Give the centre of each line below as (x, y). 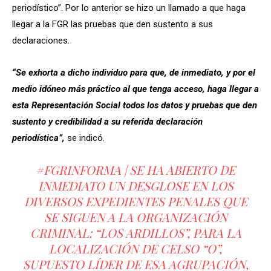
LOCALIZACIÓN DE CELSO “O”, (135, 249)
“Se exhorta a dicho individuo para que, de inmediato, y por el (134, 73)
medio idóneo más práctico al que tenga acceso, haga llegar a (135, 89)
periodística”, (38, 138)
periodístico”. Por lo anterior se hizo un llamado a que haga (129, 8)
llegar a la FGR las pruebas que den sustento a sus (113, 24)
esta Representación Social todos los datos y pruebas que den (135, 106)
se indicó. (86, 138)
